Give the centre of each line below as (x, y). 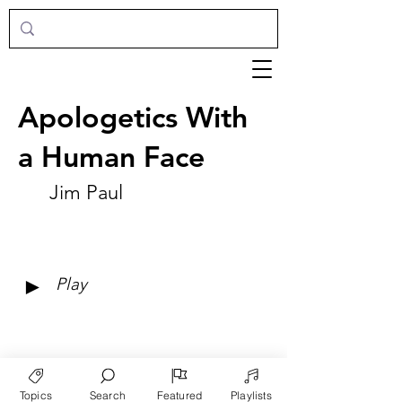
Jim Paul (86, 192)
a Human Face (111, 156)
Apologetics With (133, 117)
